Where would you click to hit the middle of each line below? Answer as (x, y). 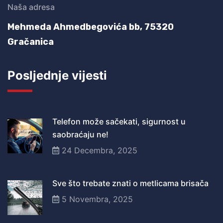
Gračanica (31, 42)
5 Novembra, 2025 (96, 199)
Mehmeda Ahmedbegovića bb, (76, 27)
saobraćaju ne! (80, 134)
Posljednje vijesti (57, 75)
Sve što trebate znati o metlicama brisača (130, 183)
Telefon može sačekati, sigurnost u (119, 121)
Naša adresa (31, 7)
